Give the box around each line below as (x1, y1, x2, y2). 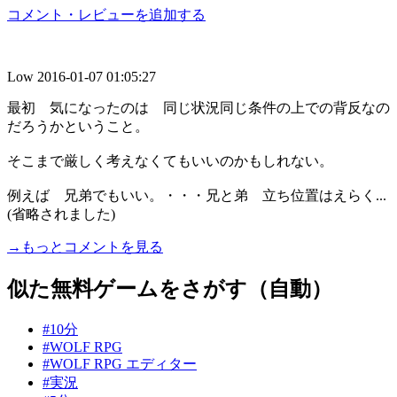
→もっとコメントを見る (7, 238, 163, 254)
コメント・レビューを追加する (7, 6, 206, 22)
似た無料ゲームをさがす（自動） (7, 276, 332, 300)
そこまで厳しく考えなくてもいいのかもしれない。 (7, 152, 333, 168)
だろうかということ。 (7, 118, 149, 134)
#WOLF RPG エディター (43, 355, 197, 371)
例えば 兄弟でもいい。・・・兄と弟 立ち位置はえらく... (7, 187, 386, 203)
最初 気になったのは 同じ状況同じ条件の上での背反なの (7, 99, 390, 115)
